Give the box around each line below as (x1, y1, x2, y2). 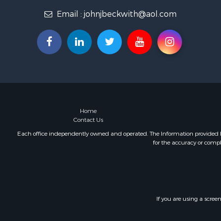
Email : (55, 9, 84, 19)
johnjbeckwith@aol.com (84, 9, 177, 19)
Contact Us (74, 115, 104, 124)
